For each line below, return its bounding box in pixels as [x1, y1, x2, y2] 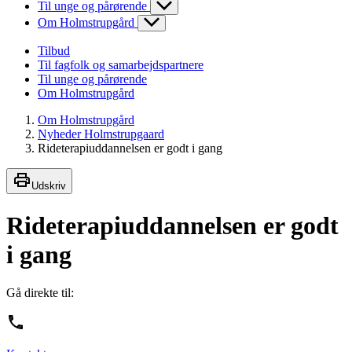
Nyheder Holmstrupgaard [38, 127, 164, 141]
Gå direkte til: [6, 286, 74, 300]
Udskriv [31, 180, 66, 192]
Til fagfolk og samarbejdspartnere [38, 58, 203, 72]
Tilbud [38, 44, 70, 58]
